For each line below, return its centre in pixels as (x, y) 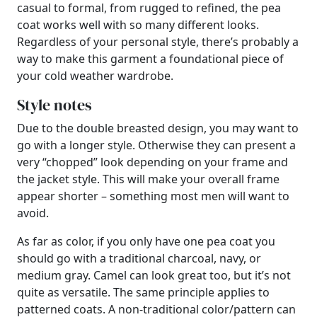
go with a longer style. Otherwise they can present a (156, 145)
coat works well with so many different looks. (138, 25)
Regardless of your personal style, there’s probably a (158, 42)
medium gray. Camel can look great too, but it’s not (154, 275)
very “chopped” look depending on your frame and (152, 162)
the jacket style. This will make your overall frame (148, 179)
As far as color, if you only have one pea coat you (146, 241)
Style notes (54, 105)
